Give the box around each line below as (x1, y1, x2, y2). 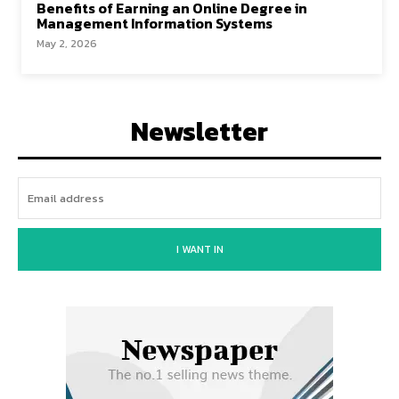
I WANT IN (175, 241, 224, 257)
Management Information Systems (37, 12, 273, 34)
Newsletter (131, 111, 268, 151)
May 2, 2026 (37, 36, 97, 52)
